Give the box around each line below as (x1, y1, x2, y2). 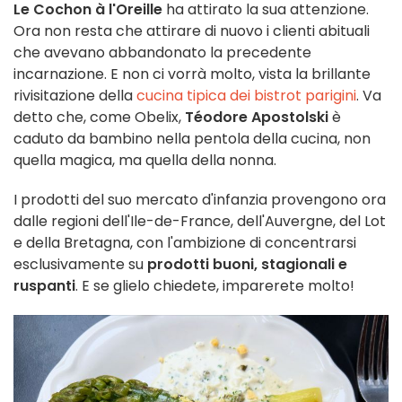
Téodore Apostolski (185, 106, 328, 127)
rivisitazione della (13, 84, 136, 106)
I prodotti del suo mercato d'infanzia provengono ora (13, 188, 386, 210)
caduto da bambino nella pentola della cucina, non (13, 127, 371, 149)
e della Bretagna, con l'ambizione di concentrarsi (13, 232, 356, 253)
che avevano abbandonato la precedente (13, 41, 311, 63)
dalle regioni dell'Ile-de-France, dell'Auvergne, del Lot (13, 210, 386, 232)
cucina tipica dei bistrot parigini (136, 84, 356, 106)
